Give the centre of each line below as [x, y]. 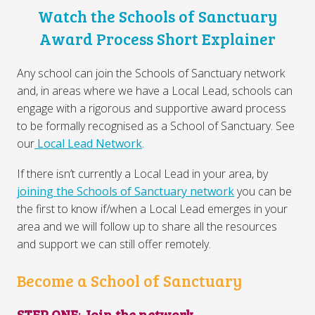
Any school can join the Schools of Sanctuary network [151, 73]
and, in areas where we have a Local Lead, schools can [155, 90]
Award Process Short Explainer [157, 38]
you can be [263, 191]
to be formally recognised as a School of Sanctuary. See [156, 126]
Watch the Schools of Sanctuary [157, 16]
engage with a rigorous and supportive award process [152, 108]
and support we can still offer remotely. [114, 244]
